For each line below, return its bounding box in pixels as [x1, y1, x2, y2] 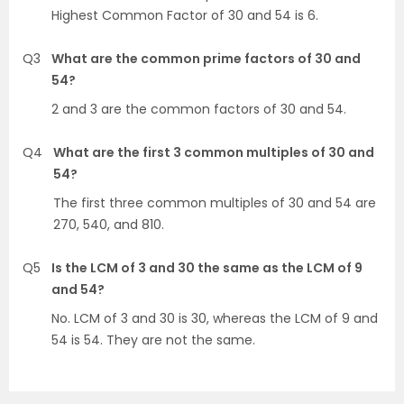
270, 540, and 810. [53, 215, 164, 234]
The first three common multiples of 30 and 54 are [53, 193, 376, 212]
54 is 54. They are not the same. [51, 330, 255, 349]
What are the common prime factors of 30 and [51, 49, 361, 68]
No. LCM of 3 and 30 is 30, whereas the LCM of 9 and [51, 308, 378, 327]
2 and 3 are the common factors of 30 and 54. [51, 99, 346, 118]
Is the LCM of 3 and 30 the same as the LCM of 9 [51, 258, 363, 277]
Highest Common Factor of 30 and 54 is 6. [51, 5, 318, 24]
